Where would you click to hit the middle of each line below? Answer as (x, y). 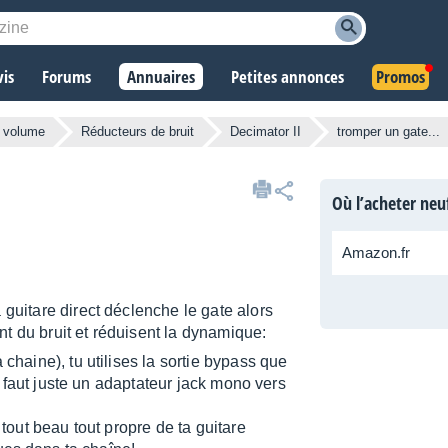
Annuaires (161, 77)
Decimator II (265, 132)
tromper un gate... (388, 132)
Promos (400, 77)
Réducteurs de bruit (137, 132)
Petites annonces (287, 77)
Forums (66, 77)
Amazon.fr (376, 253)
